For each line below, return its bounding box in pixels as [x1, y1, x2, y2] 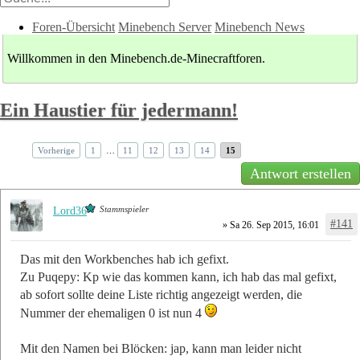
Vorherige [38, 145, 75, 155]
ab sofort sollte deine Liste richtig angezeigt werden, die [20, 287, 302, 301]
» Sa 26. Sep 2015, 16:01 [220, 219, 319, 231]
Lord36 [53, 204, 87, 217]
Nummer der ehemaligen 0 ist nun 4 [20, 305, 205, 320]
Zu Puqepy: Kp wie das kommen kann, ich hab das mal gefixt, [20, 269, 337, 284]
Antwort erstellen [250, 165, 351, 182]
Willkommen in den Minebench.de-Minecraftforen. [7, 51, 265, 65]
